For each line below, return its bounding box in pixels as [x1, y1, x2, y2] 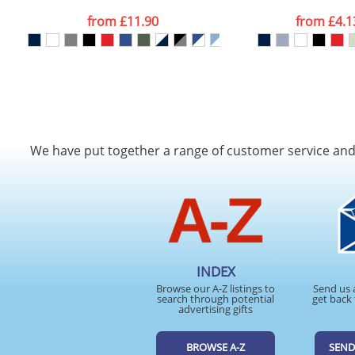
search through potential [157, 292, 274, 306]
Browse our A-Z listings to [156, 281, 275, 296]
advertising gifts [178, 302, 253, 316]
